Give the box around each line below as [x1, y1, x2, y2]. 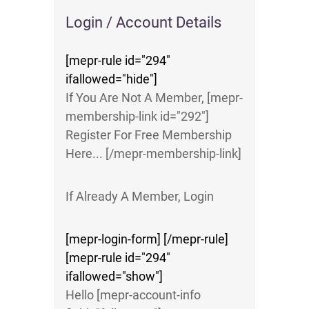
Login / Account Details [66, 14, 221, 31]
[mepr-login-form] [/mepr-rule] [66, 232, 228, 246]
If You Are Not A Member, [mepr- [66, 90, 243, 105]
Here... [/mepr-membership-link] [66, 146, 241, 161]
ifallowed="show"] [66, 269, 163, 283]
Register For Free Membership [66, 128, 232, 142]
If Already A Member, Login [66, 189, 214, 203]
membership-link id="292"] [66, 109, 209, 123]
